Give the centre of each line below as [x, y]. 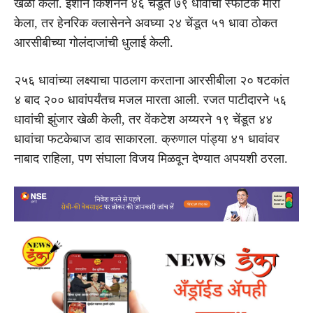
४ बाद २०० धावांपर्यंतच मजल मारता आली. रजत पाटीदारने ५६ [150, 100]
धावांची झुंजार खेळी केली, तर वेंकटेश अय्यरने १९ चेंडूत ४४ [143, 119]
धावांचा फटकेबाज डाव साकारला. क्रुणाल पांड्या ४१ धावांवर [147, 139]
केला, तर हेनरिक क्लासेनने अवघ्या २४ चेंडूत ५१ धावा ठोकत [146, 23]
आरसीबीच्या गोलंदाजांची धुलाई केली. [94, 42]
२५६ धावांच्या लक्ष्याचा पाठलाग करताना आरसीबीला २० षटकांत [152, 80]
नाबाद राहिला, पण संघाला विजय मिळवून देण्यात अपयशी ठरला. [151, 158]
